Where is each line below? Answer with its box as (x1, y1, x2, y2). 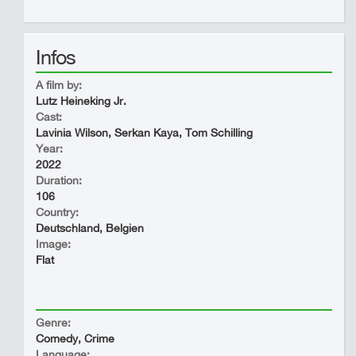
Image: (36, 238, 71, 250)
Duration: (36, 174, 82, 187)
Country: (36, 206, 79, 219)
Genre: (36, 316, 71, 329)
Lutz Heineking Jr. (36, 95, 126, 107)
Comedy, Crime (36, 332, 114, 345)
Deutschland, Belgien (36, 222, 144, 234)
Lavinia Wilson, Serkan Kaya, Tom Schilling (36, 126, 253, 139)
